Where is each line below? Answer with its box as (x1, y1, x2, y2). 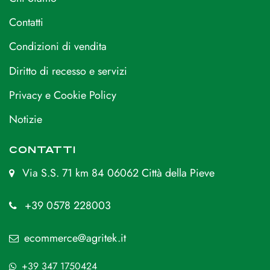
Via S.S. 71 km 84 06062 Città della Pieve (22, 165, 215, 181)
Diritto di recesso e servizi (9, 63, 127, 79)
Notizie (9, 111, 42, 128)
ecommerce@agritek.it (24, 230, 126, 246)
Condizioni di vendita (9, 39, 107, 55)
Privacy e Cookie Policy (9, 87, 116, 104)
